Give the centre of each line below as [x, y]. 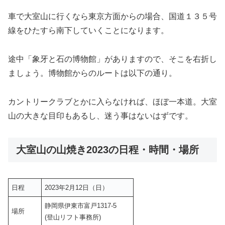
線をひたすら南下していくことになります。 [88, 31]
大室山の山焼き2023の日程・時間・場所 [107, 149]
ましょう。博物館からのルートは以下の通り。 [92, 73]
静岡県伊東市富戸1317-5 [81, 206]
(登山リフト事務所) [73, 217]
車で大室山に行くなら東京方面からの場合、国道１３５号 [113, 17]
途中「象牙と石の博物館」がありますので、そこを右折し [113, 59]
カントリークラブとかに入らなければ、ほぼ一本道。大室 [113, 102]
